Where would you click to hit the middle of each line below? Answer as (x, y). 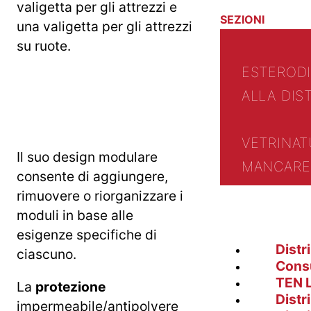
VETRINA (270, 143)
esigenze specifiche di (87, 234)
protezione (70, 287)
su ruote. (44, 45)
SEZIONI (242, 19)
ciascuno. (47, 254)
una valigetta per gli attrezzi (104, 26)
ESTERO (269, 72)
